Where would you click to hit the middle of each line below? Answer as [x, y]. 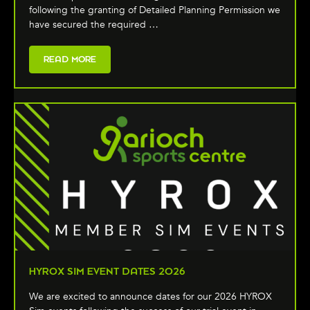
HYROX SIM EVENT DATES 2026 [107, 272]
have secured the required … [94, 24]
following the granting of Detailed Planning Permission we [155, 10]
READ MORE [70, 59]
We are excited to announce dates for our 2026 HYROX [151, 297]
